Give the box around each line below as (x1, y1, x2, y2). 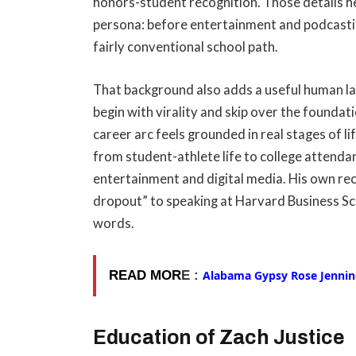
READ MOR (109, 267, 182, 283)
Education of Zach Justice (93, 327, 345, 349)
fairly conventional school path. (93, 39, 279, 56)
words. (93, 215, 135, 232)
